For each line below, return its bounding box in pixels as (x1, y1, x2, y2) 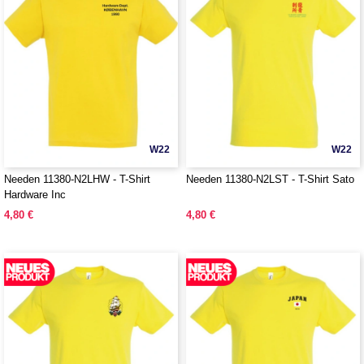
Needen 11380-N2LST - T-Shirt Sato (186, 173, 354, 185)
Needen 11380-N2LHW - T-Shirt (4, 173, 150, 185)
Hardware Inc (4, 188, 66, 201)
